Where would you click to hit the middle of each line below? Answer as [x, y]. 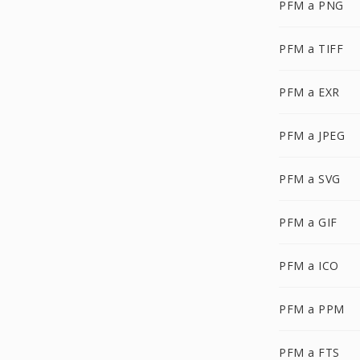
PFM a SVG [310, 179]
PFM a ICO [309, 266]
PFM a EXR [309, 92]
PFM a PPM [312, 309]
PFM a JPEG [312, 135]
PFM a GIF [308, 222]
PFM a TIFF [311, 49]
